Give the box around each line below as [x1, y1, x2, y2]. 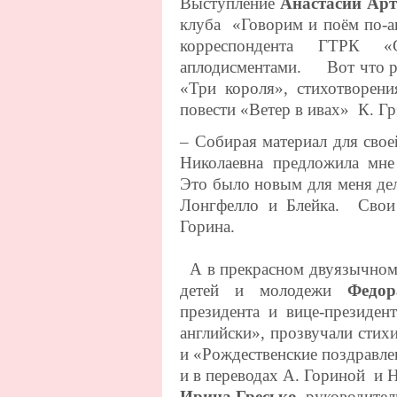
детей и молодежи [180, 280, 348, 300]
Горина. [180, 216, 235, 236]
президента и [180, 301, 286, 321]
